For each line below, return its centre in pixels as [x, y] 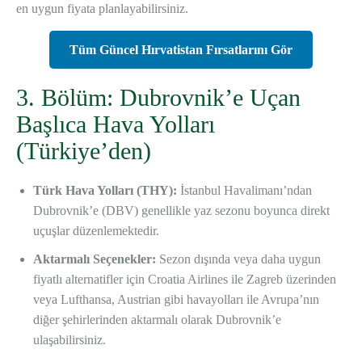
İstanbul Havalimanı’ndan [244, 191]
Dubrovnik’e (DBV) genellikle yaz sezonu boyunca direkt [181, 211]
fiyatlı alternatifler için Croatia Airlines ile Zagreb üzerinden [185, 280]
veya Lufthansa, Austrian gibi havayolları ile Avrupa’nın [176, 300]
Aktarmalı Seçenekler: [95, 259]
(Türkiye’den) [84, 151]
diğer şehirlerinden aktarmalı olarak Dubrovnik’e [157, 320]
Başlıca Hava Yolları [116, 124]
